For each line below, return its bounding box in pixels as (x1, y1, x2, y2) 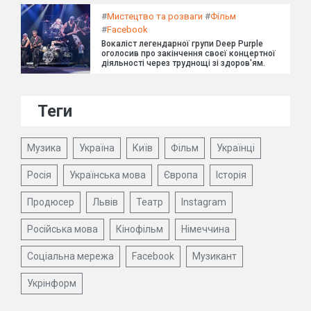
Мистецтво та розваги (107, 11, 203, 22)
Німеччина (181, 224, 230, 235)
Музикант (192, 251, 237, 262)
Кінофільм (116, 224, 163, 235)
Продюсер (27, 196, 74, 208)
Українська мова (69, 169, 146, 181)
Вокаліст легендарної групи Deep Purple (101, 39, 263, 49)
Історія (216, 169, 246, 181)
